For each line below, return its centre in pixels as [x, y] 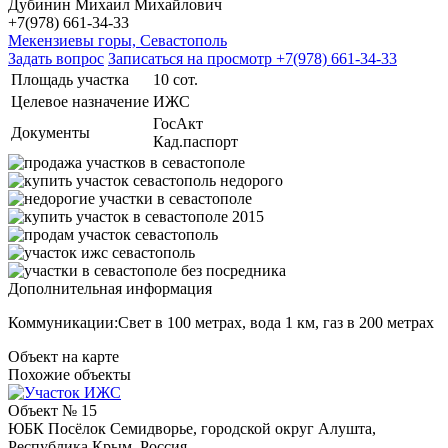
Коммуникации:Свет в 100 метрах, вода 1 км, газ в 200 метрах [221, 322]
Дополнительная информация [110, 288]
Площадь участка [70, 79]
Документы [50, 132]
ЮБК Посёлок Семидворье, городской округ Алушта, [192, 428]
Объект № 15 [52, 410]
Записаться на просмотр [192, 58]
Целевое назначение [80, 101]
